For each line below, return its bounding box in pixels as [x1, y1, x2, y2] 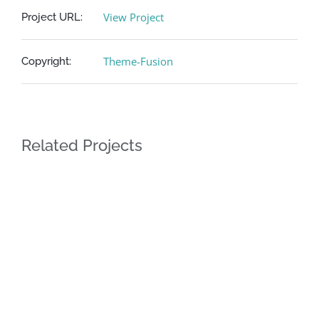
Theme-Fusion [103, 54, 173, 68]
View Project [103, 10, 164, 24]
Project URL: [21, 11, 83, 23]
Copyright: [21, 55, 71, 68]
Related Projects [21, 136, 142, 155]
